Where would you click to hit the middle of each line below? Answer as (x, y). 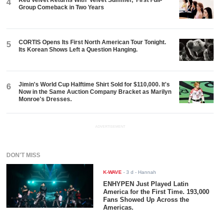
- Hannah (145, 172)
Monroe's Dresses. (45, 99)
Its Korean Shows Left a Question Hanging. (78, 49)
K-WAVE (113, 172)
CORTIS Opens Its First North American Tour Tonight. (93, 42)
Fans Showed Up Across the (146, 200)
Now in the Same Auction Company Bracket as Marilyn (95, 92)
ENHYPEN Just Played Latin (146, 184)
